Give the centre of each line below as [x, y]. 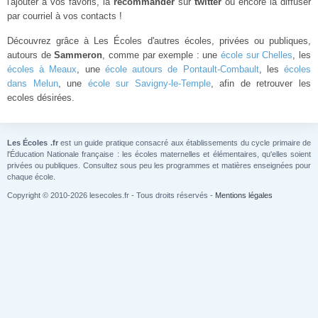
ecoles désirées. [41, 98]
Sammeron [78, 55]
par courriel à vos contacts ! [65, 16]
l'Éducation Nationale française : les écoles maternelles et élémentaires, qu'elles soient [159, 154]
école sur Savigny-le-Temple [149, 83]
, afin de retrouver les [261, 83]
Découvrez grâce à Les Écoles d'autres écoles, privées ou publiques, [159, 41]
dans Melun [33, 83]
